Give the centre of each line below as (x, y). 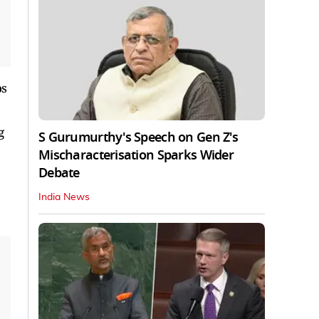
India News (64, 198)
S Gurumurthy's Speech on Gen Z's (138, 138)
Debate (59, 173)
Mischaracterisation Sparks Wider (136, 156)
